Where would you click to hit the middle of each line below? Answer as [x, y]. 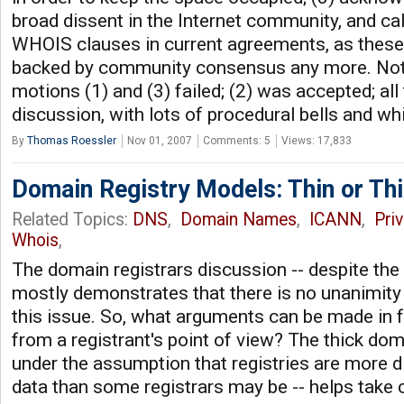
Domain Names [239, 220]
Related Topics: [72, 220]
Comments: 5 [237, 141]
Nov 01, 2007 [160, 141]
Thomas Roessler [72, 141]
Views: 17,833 [317, 141]
